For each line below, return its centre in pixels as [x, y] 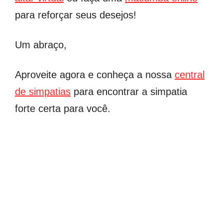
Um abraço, [41, 45]
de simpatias [43, 91]
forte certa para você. [63, 108]
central [190, 74]
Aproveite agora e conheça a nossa [95, 74]
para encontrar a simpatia [129, 91]
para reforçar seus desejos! [76, 15]
